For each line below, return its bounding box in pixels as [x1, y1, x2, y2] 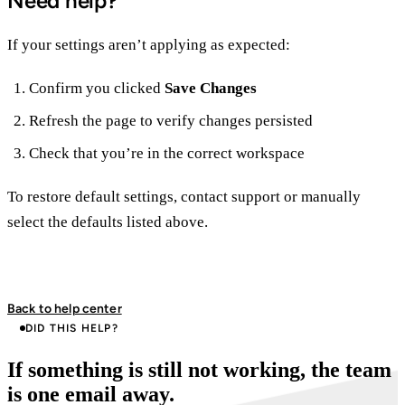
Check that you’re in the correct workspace [29, 145, 305, 163]
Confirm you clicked [29, 80, 165, 98]
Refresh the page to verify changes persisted [29, 112, 313, 130]
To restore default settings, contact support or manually [7, 188, 361, 206]
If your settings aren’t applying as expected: [7, 36, 290, 54]
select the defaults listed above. [7, 213, 208, 231]
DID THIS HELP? [25, 322, 118, 335]
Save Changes [165, 80, 257, 98]
